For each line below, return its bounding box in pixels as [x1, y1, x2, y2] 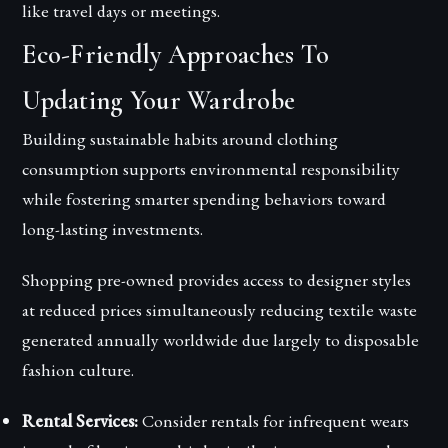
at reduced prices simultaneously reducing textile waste [22, 297, 418, 321]
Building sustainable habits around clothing [22, 126, 339, 150]
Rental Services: [22, 408, 139, 432]
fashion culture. [22, 357, 135, 381]
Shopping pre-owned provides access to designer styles [22, 267, 412, 291]
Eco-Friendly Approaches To [22, 38, 330, 71]
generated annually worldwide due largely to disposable [22, 327, 420, 351]
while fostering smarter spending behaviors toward [22, 186, 387, 210]
